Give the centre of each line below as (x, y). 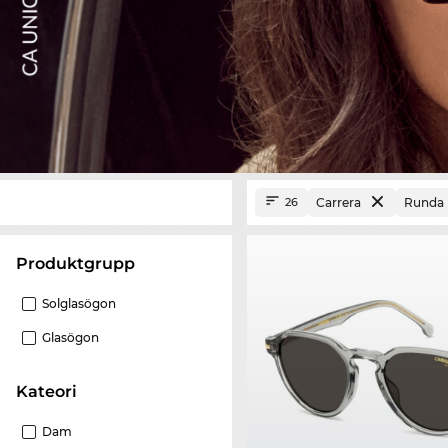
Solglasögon (79, 303)
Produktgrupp (81, 263)
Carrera (338, 202)
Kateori (52, 391)
